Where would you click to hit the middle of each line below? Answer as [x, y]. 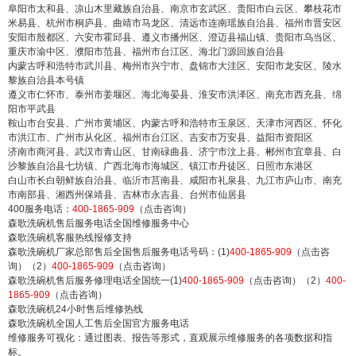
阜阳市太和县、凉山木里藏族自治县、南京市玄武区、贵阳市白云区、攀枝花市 [175, 8]
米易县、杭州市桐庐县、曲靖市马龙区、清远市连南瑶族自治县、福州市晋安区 [175, 23]
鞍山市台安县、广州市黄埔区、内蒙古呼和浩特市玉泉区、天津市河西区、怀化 [175, 123]
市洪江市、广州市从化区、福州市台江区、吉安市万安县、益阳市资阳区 [161, 137]
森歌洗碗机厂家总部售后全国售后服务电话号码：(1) [119, 252]
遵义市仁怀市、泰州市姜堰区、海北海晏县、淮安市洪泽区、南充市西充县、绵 [175, 94]
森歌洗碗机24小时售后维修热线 [75, 309]
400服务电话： [40, 209]
